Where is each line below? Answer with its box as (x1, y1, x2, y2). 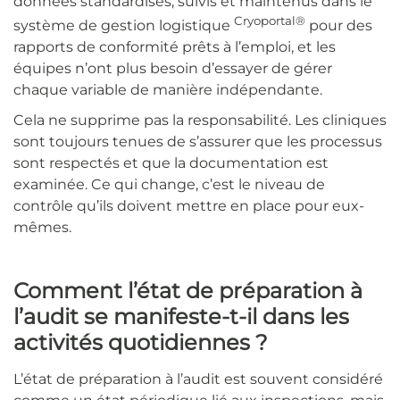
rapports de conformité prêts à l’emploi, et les (13, 38, 336, 56)
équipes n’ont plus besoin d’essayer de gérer (13, 60, 332, 78)
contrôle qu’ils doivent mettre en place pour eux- (13, 197, 364, 215)
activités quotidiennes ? (13, 329, 268, 356)
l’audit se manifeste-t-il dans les (13, 304, 349, 330)
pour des (305, 17, 372, 35)
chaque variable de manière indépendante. (13, 81, 322, 99)
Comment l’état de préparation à (13, 278, 362, 304)
